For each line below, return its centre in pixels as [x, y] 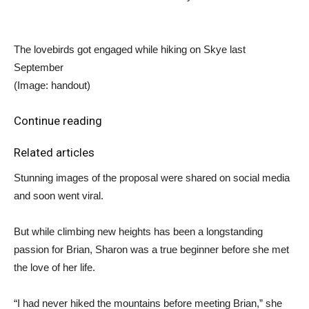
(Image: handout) [52, 85]
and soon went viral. [59, 195]
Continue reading [58, 120]
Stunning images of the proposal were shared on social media [152, 177]
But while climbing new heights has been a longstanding [138, 231]
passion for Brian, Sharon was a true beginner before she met [151, 249]
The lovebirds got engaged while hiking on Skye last [130, 49]
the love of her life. [54, 267]
